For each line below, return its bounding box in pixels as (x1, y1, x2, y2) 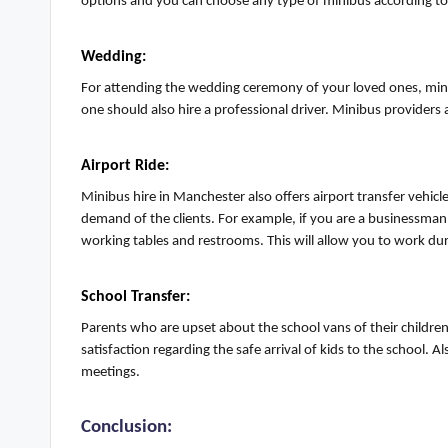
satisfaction (81, 343, 153, 359)
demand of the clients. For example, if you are (81, 212, 358, 228)
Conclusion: (81, 418, 176, 438)
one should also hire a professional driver (81, 103, 325, 119)
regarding (153, 343, 210, 359)
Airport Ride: (81, 158, 169, 175)
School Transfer (81, 289, 186, 306)
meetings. (81, 365, 143, 381)
